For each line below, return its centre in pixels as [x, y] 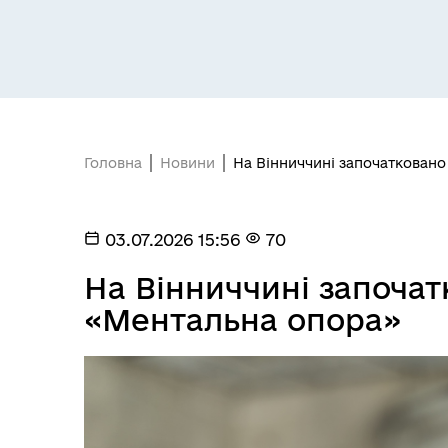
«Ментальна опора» [242, 319]
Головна [113, 163]
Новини [187, 163]
